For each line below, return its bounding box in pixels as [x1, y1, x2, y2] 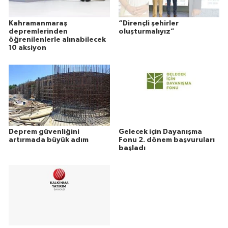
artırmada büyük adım [9, 136, 89, 144]
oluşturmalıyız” [118, 27, 175, 35]
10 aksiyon [9, 44, 46, 51]
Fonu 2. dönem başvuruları [118, 136, 215, 144]
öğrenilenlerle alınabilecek [9, 36, 106, 43]
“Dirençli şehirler [118, 19, 179, 27]
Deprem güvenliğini [9, 128, 79, 135]
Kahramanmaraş [9, 19, 67, 27]
